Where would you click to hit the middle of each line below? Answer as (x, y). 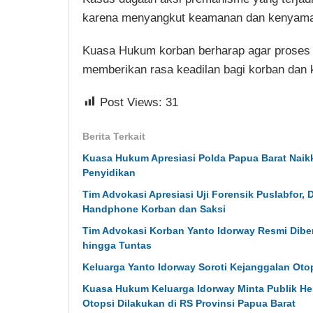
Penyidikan (109, 172)
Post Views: (131, 102)
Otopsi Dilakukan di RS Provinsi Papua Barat (189, 303)
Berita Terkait (114, 136)
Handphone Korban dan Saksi (154, 209)
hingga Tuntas (117, 245)
